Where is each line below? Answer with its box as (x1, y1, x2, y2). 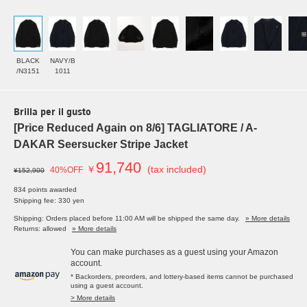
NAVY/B (49, 57, 75, 65)
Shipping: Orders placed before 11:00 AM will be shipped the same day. (14, 214, 240, 223)
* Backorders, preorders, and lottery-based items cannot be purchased (71, 273, 293, 281)
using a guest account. (71, 282, 143, 290)
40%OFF (50, 165, 83, 175)
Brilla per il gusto (14, 108, 91, 119)
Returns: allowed (14, 225, 66, 233)
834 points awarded (14, 186, 77, 194)
